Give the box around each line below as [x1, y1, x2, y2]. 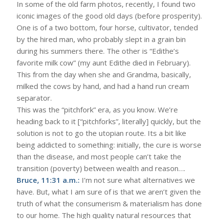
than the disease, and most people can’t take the [16, 151, 181, 161]
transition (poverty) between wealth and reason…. [16, 163, 185, 173]
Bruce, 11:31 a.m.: [16, 175, 80, 185]
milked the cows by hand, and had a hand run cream [16, 81, 189, 91]
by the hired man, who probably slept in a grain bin [16, 34, 186, 44]
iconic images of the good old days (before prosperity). [16, 10, 202, 21]
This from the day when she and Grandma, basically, [16, 69, 191, 79]
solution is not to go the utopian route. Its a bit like [16, 128, 186, 138]
